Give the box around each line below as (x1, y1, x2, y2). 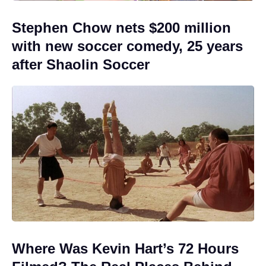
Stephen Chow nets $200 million (12, 19, 231, 36)
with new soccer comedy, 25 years (12, 37, 243, 54)
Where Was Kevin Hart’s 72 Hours (12, 240, 239, 257)
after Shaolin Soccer (12, 56, 150, 72)
